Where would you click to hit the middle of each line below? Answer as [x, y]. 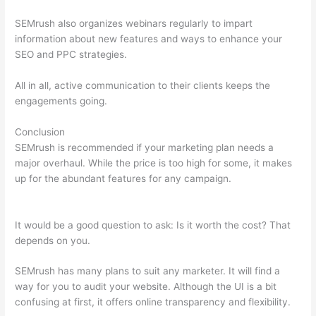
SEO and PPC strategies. [71, 54]
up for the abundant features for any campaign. [125, 178]
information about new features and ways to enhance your [149, 38]
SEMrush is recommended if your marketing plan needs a [145, 147]
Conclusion [40, 132]
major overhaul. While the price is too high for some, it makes [154, 163]
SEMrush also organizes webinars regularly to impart [134, 23]
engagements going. [61, 101]
